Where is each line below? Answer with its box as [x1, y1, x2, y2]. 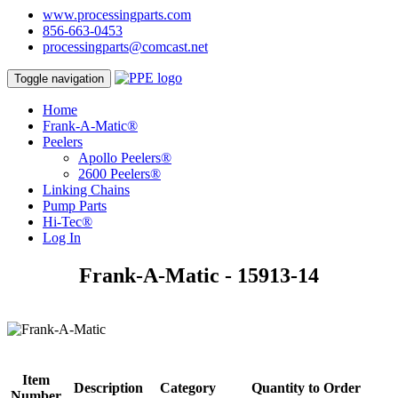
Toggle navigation [14, 72, 104, 85]
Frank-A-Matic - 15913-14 [79, 263, 319, 287]
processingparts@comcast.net [43, 39, 208, 54]
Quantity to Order [251, 379, 361, 395]
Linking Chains [43, 182, 130, 197]
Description [74, 379, 143, 395]
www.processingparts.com [43, 7, 191, 22]
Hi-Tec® [43, 214, 92, 229]
